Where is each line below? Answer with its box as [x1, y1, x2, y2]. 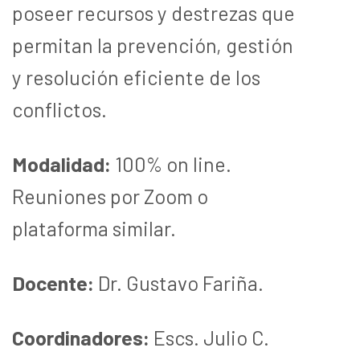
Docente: [12, 270, 94, 295]
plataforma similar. [12, 215, 176, 240]
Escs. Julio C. [149, 325, 269, 350]
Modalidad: [12, 151, 111, 176]
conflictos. [12, 96, 107, 121]
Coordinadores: [12, 325, 149, 350]
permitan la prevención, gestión [12, 32, 293, 57]
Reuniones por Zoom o [12, 183, 208, 208]
